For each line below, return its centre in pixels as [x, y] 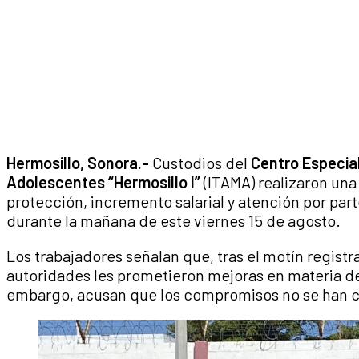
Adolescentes [56, 182]
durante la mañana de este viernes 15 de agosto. [173, 221]
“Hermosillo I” [154, 182]
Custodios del [200, 163]
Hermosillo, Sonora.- [78, 163]
